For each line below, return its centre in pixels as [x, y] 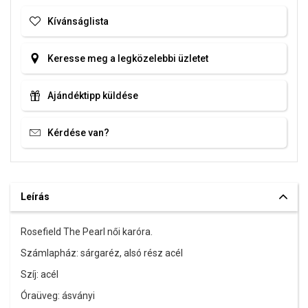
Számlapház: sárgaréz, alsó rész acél [102, 253]
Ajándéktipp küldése [93, 95]
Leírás [35, 197]
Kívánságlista [78, 21]
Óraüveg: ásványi [58, 296]
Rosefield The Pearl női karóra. [87, 232]
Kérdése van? [78, 132]
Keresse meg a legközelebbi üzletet [128, 58]
